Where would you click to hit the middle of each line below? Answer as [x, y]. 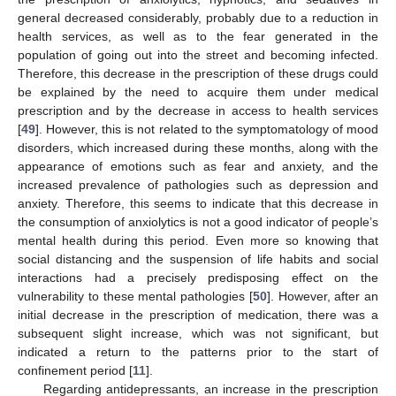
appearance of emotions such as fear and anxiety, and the [198, 167]
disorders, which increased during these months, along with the [198, 148]
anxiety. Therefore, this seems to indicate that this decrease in [198, 204]
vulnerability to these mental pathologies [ [135, 297]
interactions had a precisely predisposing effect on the [198, 278]
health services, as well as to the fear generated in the [198, 37]
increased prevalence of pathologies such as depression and [198, 185]
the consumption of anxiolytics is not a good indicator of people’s [198, 222]
